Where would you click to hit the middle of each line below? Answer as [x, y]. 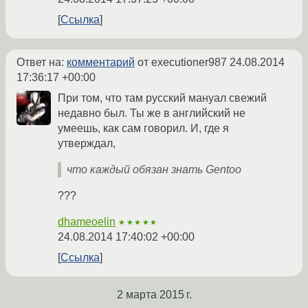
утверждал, [87, 144]
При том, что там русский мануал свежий [162, 98]
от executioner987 [182, 63]
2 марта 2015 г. [154, 295]
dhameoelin [87, 222]
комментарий [101, 63]
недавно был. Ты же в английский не [152, 113]
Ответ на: [42, 63]
